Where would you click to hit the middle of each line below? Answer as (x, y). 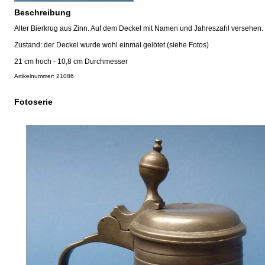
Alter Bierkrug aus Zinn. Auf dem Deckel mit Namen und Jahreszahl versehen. (139, 28)
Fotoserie (33, 101)
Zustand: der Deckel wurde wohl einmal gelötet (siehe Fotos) (112, 45)
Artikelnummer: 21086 (44, 76)
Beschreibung (43, 12)
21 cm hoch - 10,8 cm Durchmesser (71, 61)
